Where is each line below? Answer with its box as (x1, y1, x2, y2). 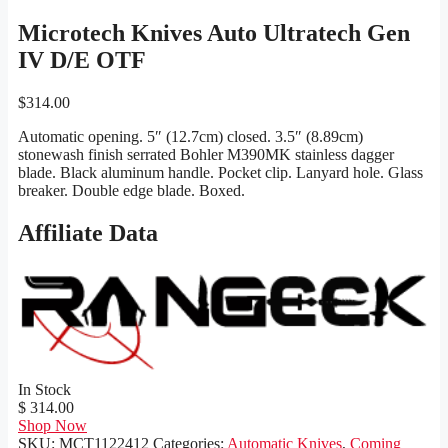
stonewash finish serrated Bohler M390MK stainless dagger (18, 146, 394, 164)
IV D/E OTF (18, 47, 146, 74)
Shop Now (18, 416, 87, 434)
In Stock (18, 380, 71, 398)
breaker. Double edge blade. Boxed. (18, 182, 245, 200)
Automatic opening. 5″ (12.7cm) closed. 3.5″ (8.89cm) (18, 128, 363, 146)
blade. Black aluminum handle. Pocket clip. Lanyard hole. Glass (18, 164, 423, 182)
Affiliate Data (18, 220, 158, 247)
